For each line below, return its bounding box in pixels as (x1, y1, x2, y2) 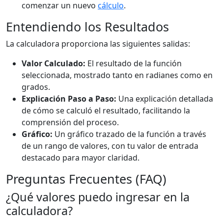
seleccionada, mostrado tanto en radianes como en (22, 70, 213, 81)
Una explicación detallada (116, 93, 213, 104)
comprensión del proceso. (22, 117, 119, 128)
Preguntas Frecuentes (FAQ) (6, 170, 166, 187)
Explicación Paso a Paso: (22, 93, 116, 104)
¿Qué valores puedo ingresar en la (6, 189, 190, 205)
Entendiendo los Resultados (6, 18, 169, 35)
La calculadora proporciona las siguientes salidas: (6, 38, 190, 49)
